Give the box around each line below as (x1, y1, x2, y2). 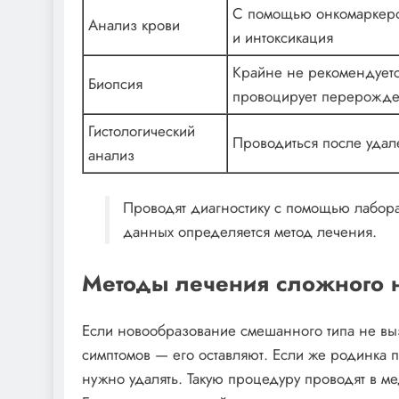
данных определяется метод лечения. (122, 221, 377, 242)
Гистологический (88, 119, 195, 142)
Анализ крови (88, 13, 180, 36)
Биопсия (88, 72, 142, 94)
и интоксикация (232, 26, 333, 48)
